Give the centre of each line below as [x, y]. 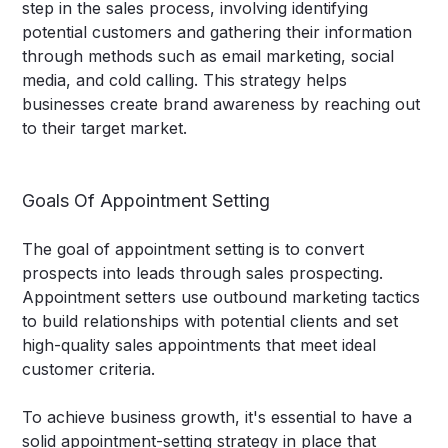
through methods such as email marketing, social [208, 56]
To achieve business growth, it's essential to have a [217, 417]
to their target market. [105, 128]
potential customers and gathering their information [217, 32]
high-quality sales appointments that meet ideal [199, 345]
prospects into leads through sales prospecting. [203, 273]
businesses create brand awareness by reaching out [221, 104]
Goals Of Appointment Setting [146, 201]
